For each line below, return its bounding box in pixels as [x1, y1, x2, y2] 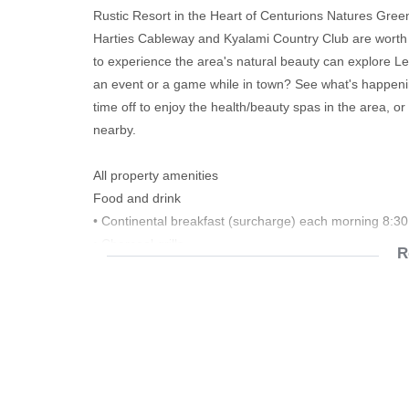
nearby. [93, 122, 136, 137]
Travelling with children [93, 305, 225, 320]
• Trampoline [93, 351, 166, 365]
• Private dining [93, 259, 180, 274]
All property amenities [93, 168, 218, 183]
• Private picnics [93, 282, 184, 297]
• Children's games [93, 373, 202, 388]
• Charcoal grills [93, 236, 184, 251]
